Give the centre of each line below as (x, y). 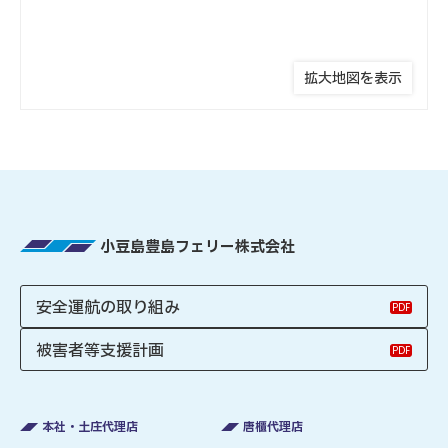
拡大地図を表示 (353, 78)
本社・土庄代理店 (90, 427)
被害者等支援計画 (100, 351)
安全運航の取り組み (108, 308)
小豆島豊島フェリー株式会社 (197, 247)
